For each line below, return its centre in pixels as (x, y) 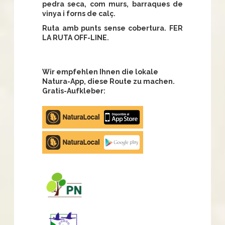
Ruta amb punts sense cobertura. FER (113, 28)
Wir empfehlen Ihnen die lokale (100, 72)
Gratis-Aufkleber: (74, 91)
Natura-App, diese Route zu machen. (108, 82)
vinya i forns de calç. (79, 14)
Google (54, 135)
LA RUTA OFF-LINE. (76, 38)
